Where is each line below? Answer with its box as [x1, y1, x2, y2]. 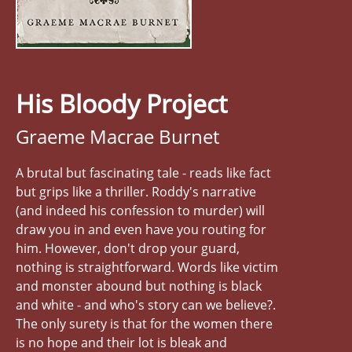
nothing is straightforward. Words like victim [16, 258, 278, 276]
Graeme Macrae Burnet [16, 123, 219, 149]
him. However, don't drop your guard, [16, 239, 240, 257]
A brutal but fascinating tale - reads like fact [16, 163, 271, 181]
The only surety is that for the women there [16, 314, 273, 332]
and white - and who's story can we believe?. [16, 295, 276, 313]
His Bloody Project [16, 86, 227, 120]
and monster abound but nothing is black [16, 277, 262, 295]
